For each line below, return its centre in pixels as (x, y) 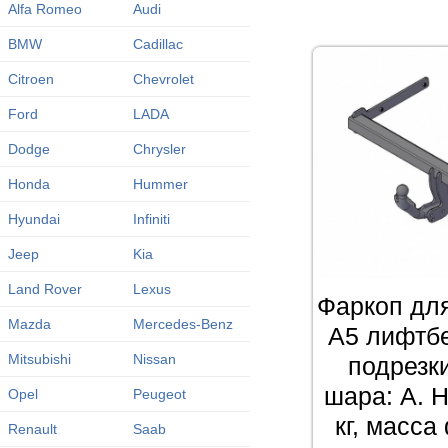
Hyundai (33, 219)
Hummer (160, 184)
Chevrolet (163, 79)
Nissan (154, 359)
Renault (32, 429)
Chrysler (159, 149)
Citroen (30, 79)
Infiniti (151, 219)
